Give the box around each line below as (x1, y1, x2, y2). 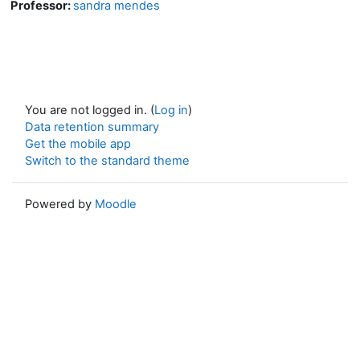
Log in (154, 102, 188, 117)
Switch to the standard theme (25, 153, 190, 168)
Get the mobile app (25, 136, 131, 151)
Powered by (25, 196, 95, 211)
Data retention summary (25, 119, 159, 134)
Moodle (95, 196, 137, 211)
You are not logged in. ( (25, 102, 154, 117)
